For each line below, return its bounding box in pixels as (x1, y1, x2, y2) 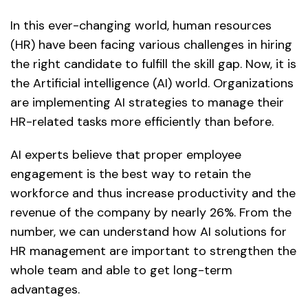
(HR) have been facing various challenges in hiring (10, 36, 292, 54)
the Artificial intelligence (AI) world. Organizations (10, 75, 294, 92)
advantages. (10, 281, 80, 298)
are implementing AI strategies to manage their (10, 94, 284, 111)
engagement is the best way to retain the (10, 166, 251, 183)
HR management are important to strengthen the (10, 243, 296, 260)
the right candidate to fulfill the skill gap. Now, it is (10, 56, 296, 73)
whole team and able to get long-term (10, 262, 232, 279)
